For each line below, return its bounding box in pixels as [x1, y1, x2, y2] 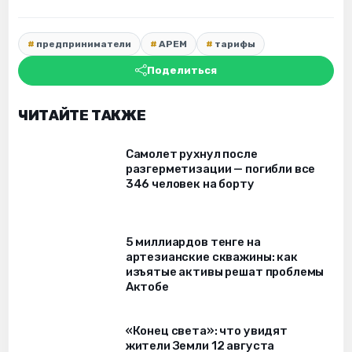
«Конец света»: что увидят [125, 323, 288, 338]
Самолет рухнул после [125, 146, 258, 161]
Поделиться [147, 64, 217, 77]
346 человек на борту [125, 176, 255, 191]
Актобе [125, 280, 169, 295]
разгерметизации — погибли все [125, 161, 316, 176]
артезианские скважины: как [125, 250, 298, 265]
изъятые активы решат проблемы [125, 265, 324, 280]
